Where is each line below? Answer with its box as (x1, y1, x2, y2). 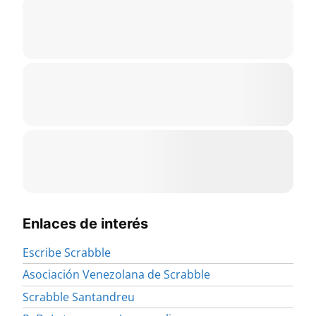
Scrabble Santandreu (23, 288, 135, 305)
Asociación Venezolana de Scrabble (23, 267, 210, 283)
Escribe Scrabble (23, 245, 111, 261)
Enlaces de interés (23, 215, 148, 233)
